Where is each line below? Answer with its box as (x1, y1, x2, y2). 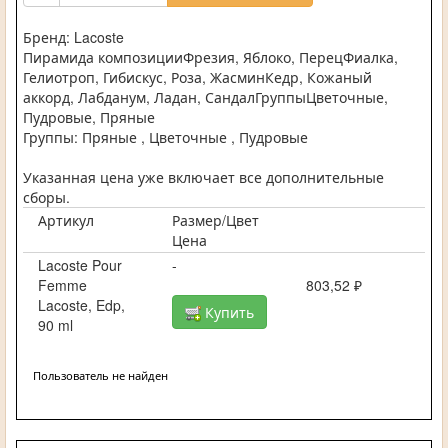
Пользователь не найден (33, 366, 168, 383)
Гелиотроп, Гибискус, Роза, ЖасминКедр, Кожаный (23, 66, 372, 87)
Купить (200, 301, 254, 322)
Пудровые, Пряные (23, 106, 163, 127)
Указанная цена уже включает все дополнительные (23, 166, 384, 187)
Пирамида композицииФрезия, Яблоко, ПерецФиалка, (23, 46, 398, 67)
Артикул (38, 209, 94, 230)
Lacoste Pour (38, 254, 122, 275)
